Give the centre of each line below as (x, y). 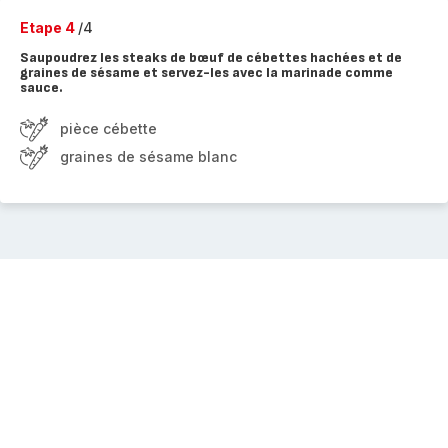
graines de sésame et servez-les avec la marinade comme (206, 72)
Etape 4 (49, 27)
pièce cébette (108, 128)
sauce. (41, 87)
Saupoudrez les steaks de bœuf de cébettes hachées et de (211, 57)
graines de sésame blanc (148, 156)
